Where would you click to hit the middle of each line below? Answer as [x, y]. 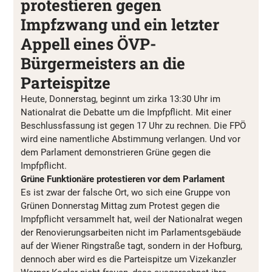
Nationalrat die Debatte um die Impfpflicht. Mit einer [126, 113]
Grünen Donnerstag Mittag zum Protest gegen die [120, 206]
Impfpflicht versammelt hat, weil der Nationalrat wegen [131, 219]
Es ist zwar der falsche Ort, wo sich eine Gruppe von [125, 193]
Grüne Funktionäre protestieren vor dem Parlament [123, 179]
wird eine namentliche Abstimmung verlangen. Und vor [131, 139]
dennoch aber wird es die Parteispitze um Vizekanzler [128, 260]
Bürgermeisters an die [103, 63]
